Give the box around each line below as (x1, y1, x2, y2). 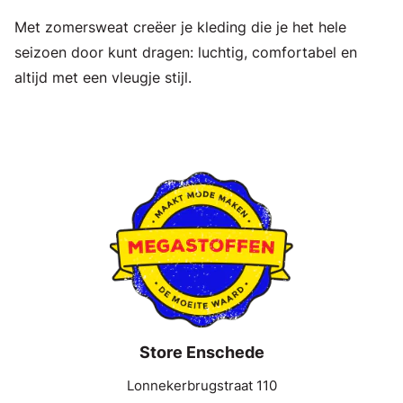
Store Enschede (139, 342, 264, 362)
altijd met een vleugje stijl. (14, 67, 196, 86)
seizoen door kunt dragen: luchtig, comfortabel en (14, 42, 357, 61)
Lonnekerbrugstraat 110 (126, 377, 277, 394)
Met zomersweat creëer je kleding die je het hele (14, 17, 346, 36)
